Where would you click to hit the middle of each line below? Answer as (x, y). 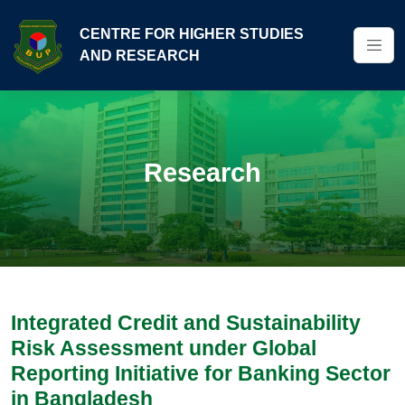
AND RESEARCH (140, 56)
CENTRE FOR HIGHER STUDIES (192, 34)
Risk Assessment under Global (164, 348)
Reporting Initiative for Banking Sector (201, 373)
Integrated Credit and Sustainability (186, 323)
